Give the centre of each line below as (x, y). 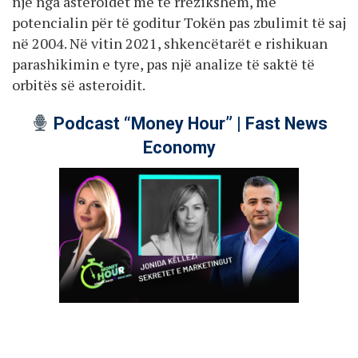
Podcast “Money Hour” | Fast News (189, 124)
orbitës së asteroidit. (79, 84)
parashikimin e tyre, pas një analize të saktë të (163, 64)
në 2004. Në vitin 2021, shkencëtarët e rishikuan (170, 43)
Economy (179, 148)
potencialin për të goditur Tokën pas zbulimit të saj (179, 22)
